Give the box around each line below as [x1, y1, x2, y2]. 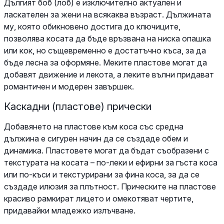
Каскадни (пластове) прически [4, 100, 151, 112]
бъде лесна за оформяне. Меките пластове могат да [4, 57, 207, 67]
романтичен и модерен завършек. [4, 81, 134, 91]
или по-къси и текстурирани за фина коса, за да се [4, 169, 199, 179]
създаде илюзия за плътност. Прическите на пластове [4, 181, 216, 191]
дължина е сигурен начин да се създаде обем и [4, 133, 188, 143]
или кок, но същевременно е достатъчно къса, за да [4, 45, 206, 55]
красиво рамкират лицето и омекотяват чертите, [4, 193, 193, 203]
